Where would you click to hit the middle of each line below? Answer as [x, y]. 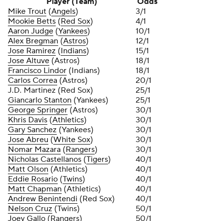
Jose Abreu [28, 140]
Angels [63, 11]
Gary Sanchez [32, 130]
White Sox [72, 140]
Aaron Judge [31, 31]
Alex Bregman [33, 41]
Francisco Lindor [37, 71]
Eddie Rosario [33, 179]
